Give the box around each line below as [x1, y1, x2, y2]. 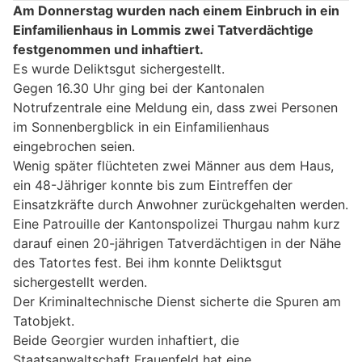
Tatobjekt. [13, 312, 74, 329]
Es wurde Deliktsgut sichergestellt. [13, 60, 225, 77]
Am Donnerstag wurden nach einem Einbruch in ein [13, 2, 339, 19]
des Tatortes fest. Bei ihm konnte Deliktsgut [13, 254, 282, 271]
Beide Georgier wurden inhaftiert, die [13, 331, 239, 348]
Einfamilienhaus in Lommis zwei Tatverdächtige [13, 21, 314, 38]
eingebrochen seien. [13, 137, 135, 154]
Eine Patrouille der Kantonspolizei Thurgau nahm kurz [13, 215, 340, 232]
